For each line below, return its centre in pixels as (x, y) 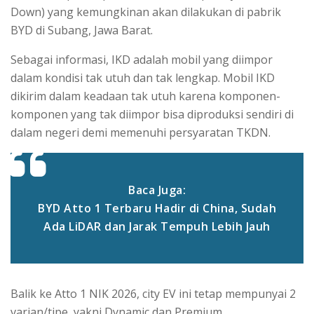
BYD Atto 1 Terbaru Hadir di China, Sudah (157, 208)
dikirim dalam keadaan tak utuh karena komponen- (145, 96)
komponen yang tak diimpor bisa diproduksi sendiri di (152, 114)
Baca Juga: (157, 190)
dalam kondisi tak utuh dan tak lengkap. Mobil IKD (143, 77)
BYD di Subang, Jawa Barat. (83, 30)
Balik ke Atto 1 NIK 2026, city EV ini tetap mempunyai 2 (153, 293)
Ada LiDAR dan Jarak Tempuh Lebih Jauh (157, 226)
